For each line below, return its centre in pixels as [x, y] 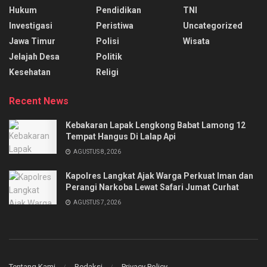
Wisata [196, 41]
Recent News [39, 101]
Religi [107, 72]
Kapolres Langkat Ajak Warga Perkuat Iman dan [159, 176]
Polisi [108, 41]
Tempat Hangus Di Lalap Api [121, 136]
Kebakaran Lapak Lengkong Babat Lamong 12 [156, 125]
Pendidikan [119, 10]
